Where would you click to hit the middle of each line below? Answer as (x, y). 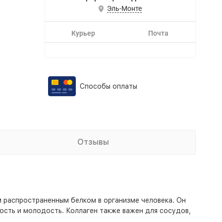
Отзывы (93, 142)
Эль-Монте (124, 9)
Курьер (83, 33)
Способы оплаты (108, 86)
